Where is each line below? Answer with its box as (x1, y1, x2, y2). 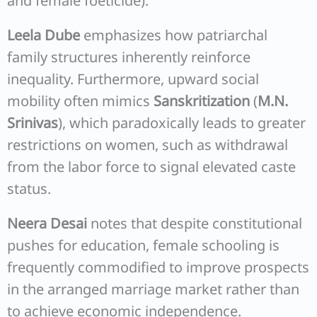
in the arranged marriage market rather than (7, 279, 299, 299)
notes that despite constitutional (87, 214, 302, 233)
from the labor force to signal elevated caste (7, 157, 296, 176)
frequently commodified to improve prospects (7, 258, 309, 277)
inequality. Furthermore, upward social (7, 69, 259, 88)
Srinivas (7, 113, 58, 132)
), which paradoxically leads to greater (58, 113, 306, 132)
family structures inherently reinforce (7, 47, 250, 67)
